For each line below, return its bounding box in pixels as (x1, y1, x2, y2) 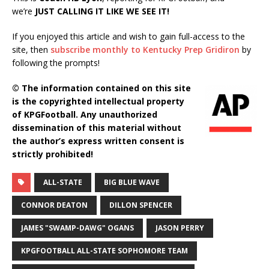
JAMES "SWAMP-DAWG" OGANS (21, 222, 134, 233)
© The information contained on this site (12, 82, 191, 94)
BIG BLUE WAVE (104, 177, 160, 187)
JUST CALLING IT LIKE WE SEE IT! (35, 5, 169, 17)
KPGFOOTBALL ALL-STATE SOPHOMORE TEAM (21, 245, 188, 256)
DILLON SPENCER (109, 199, 172, 210)
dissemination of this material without (12, 121, 181, 133)
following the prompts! (12, 56, 100, 68)
